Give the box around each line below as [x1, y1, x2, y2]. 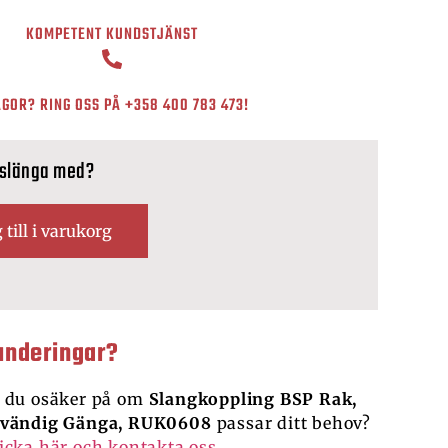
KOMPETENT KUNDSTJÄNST [26, 22, 198, 49]
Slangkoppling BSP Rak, [143, 389, 358, 410]
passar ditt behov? [216, 413, 371, 434]
